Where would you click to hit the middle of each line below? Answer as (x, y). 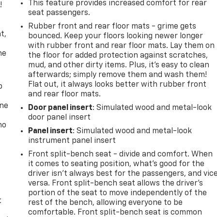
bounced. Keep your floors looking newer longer (116, 36)
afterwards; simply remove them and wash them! (118, 75)
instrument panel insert (72, 141)
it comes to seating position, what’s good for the (116, 164)
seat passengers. (59, 13)
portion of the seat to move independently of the (118, 193)
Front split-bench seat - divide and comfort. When (121, 154)
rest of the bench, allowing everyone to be (106, 203)
